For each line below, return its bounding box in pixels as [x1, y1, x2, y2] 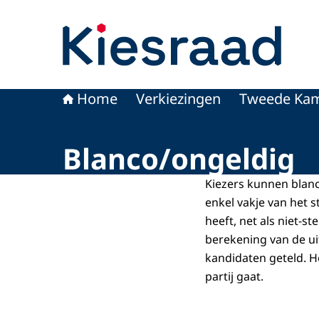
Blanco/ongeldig [63, 139, 295, 178]
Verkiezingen [136, 89, 221, 108]
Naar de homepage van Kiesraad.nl [63, 1, 251, 17]
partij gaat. [205, 268, 263, 284]
